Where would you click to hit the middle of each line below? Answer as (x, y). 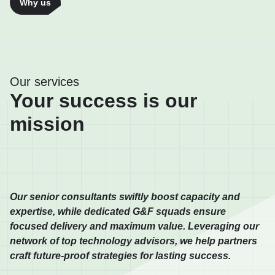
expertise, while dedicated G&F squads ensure (118, 211)
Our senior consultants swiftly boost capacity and (125, 196)
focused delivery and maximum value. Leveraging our (134, 226)
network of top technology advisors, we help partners (134, 241)
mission (47, 124)
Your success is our (103, 100)
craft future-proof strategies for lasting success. (120, 255)
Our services (45, 81)
